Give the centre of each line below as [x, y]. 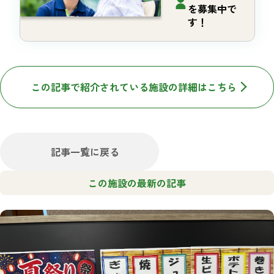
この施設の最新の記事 [137, 183]
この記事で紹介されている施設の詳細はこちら [134, 87]
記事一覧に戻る [85, 151]
